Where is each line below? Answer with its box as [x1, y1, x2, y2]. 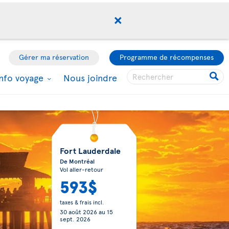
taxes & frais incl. [59, 198, 104, 206]
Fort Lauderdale [59, 145, 121, 156]
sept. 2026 [59, 215, 90, 223]
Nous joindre [63, 71, 117, 84]
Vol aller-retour [59, 165, 103, 173]
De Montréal [59, 157, 95, 165]
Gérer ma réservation [19, 52, 89, 62]
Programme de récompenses [120, 52, 214, 62]
